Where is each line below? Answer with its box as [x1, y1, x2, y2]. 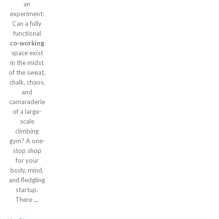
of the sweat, [8, 68, 45, 76]
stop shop [12, 147, 42, 154]
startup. [16, 186, 38, 194]
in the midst [10, 59, 44, 66]
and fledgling [9, 176, 45, 184]
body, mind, [10, 166, 44, 174]
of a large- [12, 108, 42, 115]
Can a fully [12, 20, 42, 27]
